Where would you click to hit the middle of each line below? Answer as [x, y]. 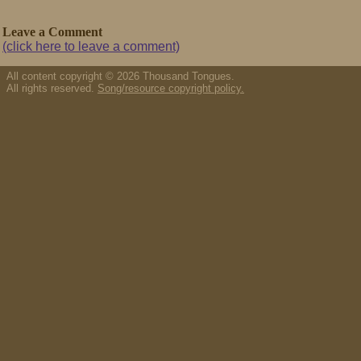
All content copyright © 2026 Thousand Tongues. [120, 76]
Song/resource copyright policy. [171, 88]
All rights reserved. [52, 88]
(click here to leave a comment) [91, 46]
